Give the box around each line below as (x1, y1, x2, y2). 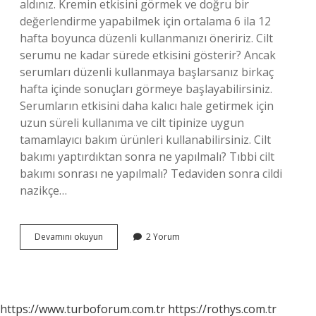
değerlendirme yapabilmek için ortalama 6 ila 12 (20, 13, 271, 29)
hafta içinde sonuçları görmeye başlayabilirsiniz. (20, 81, 272, 97)
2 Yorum (146, 231, 180, 243)
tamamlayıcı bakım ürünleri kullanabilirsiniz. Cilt (20, 132, 271, 147)
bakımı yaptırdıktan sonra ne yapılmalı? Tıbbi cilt (20, 149, 274, 164)
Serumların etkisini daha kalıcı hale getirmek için (20, 98, 274, 114)
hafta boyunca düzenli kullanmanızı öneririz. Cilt (20, 30, 273, 46)
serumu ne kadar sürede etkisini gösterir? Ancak (20, 47, 276, 63)
